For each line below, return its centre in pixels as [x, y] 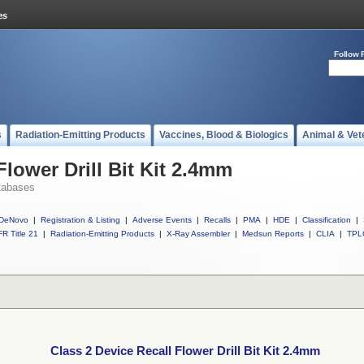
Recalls [217, 220]
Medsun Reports [273, 234]
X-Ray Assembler [198, 234]
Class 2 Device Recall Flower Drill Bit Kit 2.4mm [185, 351]
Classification [327, 220]
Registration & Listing [80, 220]
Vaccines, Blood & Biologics [224, 135]
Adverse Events [162, 220]
